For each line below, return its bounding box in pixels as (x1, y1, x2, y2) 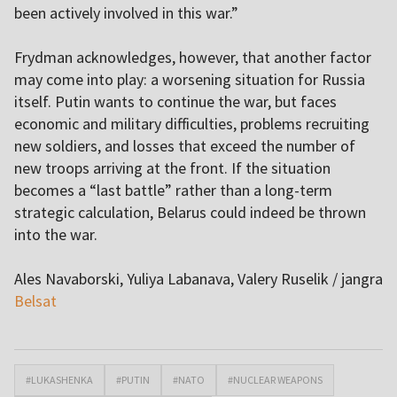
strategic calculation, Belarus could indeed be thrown (14, 202, 366, 223)
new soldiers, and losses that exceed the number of (14, 136, 355, 157)
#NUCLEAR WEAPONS (228, 373, 323, 387)
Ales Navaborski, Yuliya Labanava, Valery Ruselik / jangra (14, 269, 383, 290)
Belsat (14, 291, 57, 312)
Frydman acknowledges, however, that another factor (14, 47, 371, 68)
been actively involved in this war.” (14, 3, 238, 24)
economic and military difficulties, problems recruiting (14, 113, 370, 135)
